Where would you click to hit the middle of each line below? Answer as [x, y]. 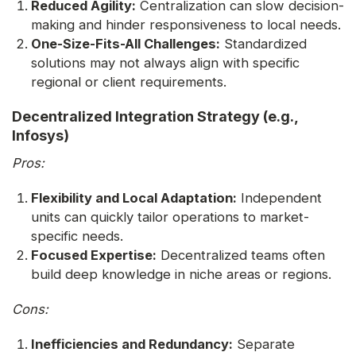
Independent [279, 198]
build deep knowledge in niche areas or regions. [181, 275]
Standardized [263, 44]
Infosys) [41, 136]
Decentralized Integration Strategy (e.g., [155, 117]
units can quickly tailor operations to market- [170, 217]
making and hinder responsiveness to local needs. [186, 25]
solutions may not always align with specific [165, 63]
